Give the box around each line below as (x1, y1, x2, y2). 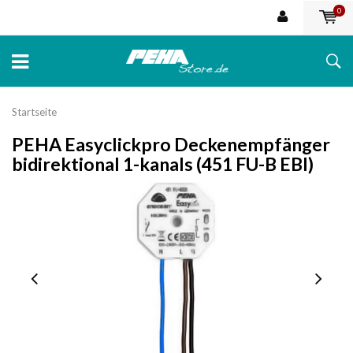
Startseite (12, 105, 57, 118)
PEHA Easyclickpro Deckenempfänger (12, 132, 330, 155)
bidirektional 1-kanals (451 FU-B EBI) (12, 152, 314, 175)
